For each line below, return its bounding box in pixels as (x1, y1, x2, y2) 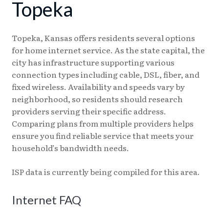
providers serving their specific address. (12, 105, 166, 117)
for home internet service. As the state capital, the (12, 44, 205, 56)
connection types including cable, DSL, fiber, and (12, 68, 199, 80)
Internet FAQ (12, 192, 81, 207)
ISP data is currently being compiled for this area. (12, 165, 200, 177)
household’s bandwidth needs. (12, 141, 129, 153)
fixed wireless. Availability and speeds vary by (12, 80, 185, 92)
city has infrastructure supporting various (12, 56, 175, 68)
